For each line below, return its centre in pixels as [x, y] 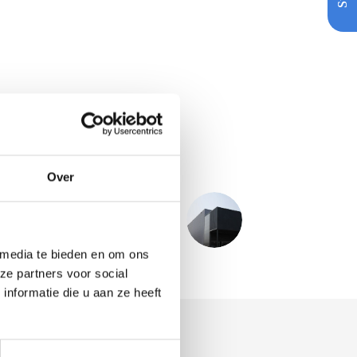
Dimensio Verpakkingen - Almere [86, 229]
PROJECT [144, 212]
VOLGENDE [93, 212]
